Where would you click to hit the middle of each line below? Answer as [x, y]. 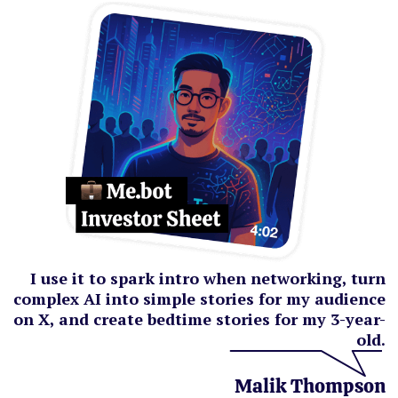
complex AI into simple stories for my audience [199, 298]
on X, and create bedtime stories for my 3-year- [199, 319]
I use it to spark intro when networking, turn [208, 278]
